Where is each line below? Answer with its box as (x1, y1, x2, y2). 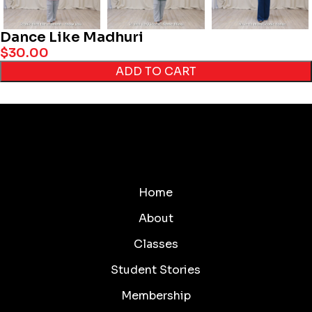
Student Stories (111, 262, 201, 277)
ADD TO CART (116, 64, 196, 79)
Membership (120, 288, 191, 303)
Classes (133, 236, 178, 251)
